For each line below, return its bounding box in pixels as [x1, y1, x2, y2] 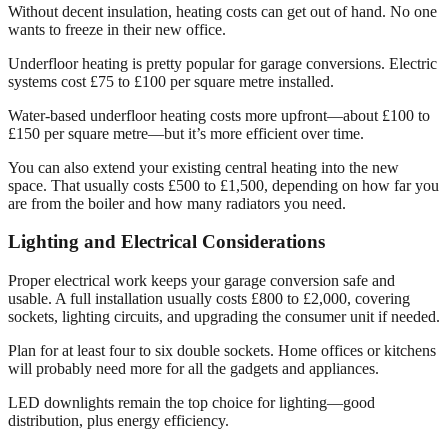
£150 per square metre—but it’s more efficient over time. [8, 124, 364, 142]
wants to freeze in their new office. [8, 20, 226, 38]
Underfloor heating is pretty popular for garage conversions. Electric [8, 54, 437, 72]
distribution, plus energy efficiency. [8, 412, 229, 430]
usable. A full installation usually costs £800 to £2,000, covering [8, 290, 410, 308]
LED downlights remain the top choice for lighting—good [8, 394, 375, 412]
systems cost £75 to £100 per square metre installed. [8, 72, 334, 90]
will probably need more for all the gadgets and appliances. [8, 360, 379, 378]
